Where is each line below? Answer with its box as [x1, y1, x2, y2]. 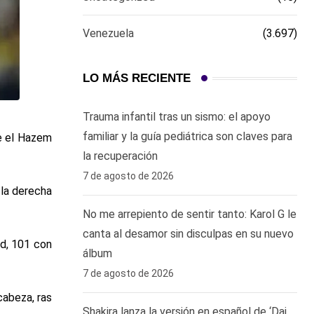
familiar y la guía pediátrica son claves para [83, 130, 292, 143]
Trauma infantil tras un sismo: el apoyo [83, 110, 271, 123]
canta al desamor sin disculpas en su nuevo [83, 227, 294, 240]
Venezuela [83, 27, 134, 40]
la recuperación [83, 149, 158, 163]
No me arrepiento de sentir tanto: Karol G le [83, 207, 296, 221]
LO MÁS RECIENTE [83, 71, 191, 85]
